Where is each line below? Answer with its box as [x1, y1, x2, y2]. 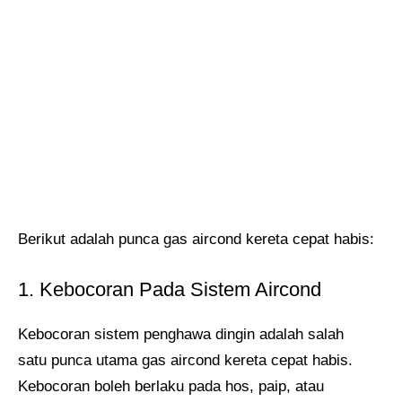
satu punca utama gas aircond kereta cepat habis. [18, 351, 353, 369]
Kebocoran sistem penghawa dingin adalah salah [18, 325, 344, 343]
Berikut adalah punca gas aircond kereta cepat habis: [18, 231, 374, 249]
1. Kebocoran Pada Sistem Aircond [18, 277, 321, 301]
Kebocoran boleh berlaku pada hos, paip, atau [18, 377, 324, 395]
